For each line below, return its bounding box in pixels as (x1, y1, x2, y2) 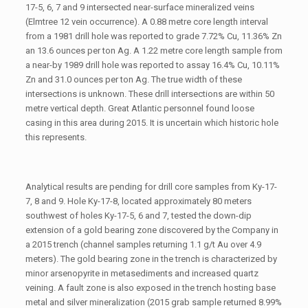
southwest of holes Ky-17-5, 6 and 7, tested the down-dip (25, 210, 252, 221)
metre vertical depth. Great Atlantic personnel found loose (25, 102, 254, 113)
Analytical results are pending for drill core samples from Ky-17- (25, 181, 277, 192)
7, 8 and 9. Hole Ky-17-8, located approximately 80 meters (25, 195, 252, 206)
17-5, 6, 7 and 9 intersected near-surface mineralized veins (25, 1, 254, 12)
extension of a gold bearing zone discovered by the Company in (25, 224, 278, 235)
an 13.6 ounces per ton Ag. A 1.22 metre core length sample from (25, 45, 283, 56)
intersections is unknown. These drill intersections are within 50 (25, 88, 274, 99)
